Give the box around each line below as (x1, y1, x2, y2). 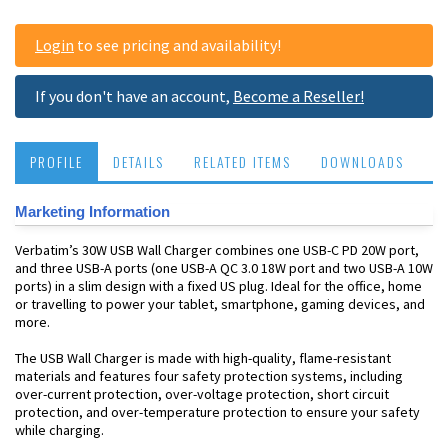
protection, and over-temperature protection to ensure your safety (15, 403, 420, 421)
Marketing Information (15, 203, 170, 220)
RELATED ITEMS (194, 151, 291, 172)
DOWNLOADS (321, 151, 404, 172)
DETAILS (113, 151, 164, 172)
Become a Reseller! (233, 86, 364, 106)
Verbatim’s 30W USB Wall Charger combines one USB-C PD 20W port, (15, 241, 419, 259)
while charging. (15, 421, 104, 439)
